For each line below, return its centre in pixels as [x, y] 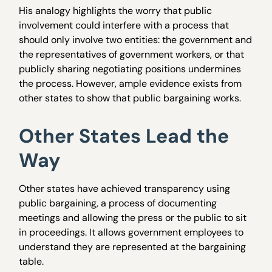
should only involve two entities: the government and [136, 40]
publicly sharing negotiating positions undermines [130, 69]
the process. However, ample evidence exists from [131, 84]
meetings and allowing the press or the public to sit [133, 218]
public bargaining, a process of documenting [118, 203]
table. [32, 262]
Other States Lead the [124, 136]
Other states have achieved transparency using [125, 189]
